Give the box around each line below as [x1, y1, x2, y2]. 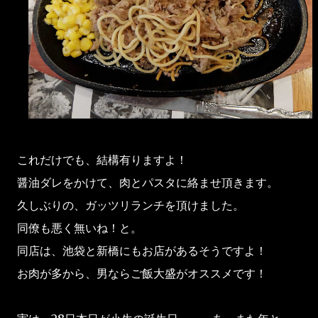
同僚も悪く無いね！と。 [17, 221, 142, 236]
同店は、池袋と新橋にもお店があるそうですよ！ [17, 243, 267, 258]
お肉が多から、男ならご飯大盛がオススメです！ [17, 266, 267, 281]
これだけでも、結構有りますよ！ [17, 153, 187, 168]
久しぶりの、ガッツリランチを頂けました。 [17, 198, 244, 213]
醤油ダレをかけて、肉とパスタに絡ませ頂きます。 [17, 175, 278, 190]
